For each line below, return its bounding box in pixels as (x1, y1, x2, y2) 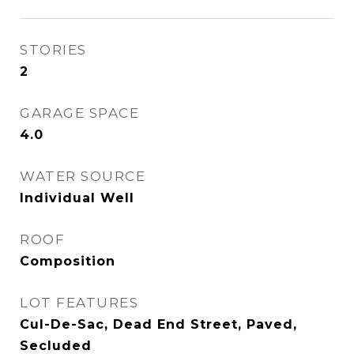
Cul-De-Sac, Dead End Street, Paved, (20, 317, 297, 332)
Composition (20, 254, 115, 269)
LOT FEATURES (20, 295, 138, 311)
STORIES (20, 42, 87, 58)
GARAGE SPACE (20, 105, 139, 121)
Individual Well (20, 190, 134, 205)
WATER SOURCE (20, 168, 145, 184)
